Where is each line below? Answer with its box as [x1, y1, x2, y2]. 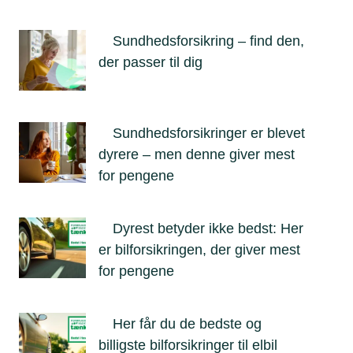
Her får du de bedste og [113, 316, 262, 332]
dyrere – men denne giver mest [98, 147, 295, 162]
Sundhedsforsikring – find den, [113, 33, 304, 49]
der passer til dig [98, 54, 203, 70]
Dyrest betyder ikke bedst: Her [113, 221, 303, 236]
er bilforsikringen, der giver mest [98, 242, 300, 258]
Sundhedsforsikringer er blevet [113, 125, 305, 141]
